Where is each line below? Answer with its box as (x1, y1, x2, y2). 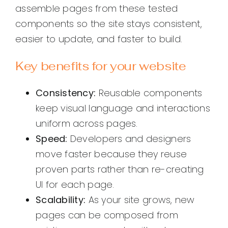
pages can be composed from (36, 209, 179, 222)
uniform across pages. (36, 117, 138, 130)
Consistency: (36, 87, 96, 100)
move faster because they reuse (36, 148, 187, 161)
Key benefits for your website (15, 58, 186, 74)
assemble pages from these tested (15, 2, 178, 15)
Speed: (36, 132, 68, 146)
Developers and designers (67, 132, 191, 146)
